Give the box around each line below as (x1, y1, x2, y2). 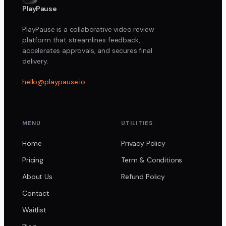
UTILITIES (121, 119, 153, 127)
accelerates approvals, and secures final (22, 45, 152, 55)
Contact (22, 188, 49, 198)
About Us (22, 172, 52, 181)
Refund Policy (121, 172, 165, 181)
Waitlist (22, 205, 46, 214)
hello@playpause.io (22, 77, 86, 86)
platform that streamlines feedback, (22, 35, 140, 44)
